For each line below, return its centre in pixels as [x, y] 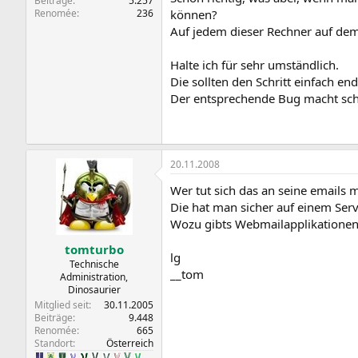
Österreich [130, 343]
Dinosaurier [94, 289]
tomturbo [94, 249]
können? [194, 14]
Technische [94, 264]
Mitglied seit [62, 304]
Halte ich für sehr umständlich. [255, 65]
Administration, [94, 276]
